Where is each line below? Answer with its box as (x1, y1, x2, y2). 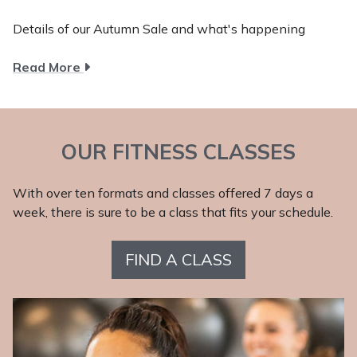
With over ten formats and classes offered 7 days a (13, 184, 313, 201)
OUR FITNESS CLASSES (61, 138, 296, 165)
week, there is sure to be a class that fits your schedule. (13, 203, 333, 220)
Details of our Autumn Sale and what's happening (13, 20, 305, 37)
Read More (13, 58, 84, 75)
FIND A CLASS (125, 249, 232, 269)
